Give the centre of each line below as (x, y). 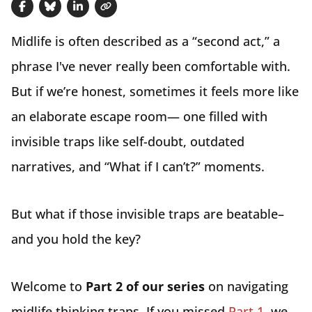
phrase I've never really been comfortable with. (151, 66)
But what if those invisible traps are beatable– (148, 214)
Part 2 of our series (145, 286)
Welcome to (48, 286)
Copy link (132, 15)
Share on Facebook (78, 15)
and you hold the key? (76, 239)
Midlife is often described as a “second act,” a (146, 41)
